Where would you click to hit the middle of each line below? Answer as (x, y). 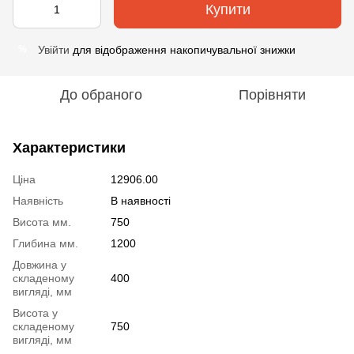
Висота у (35, 313)
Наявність (38, 200)
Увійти (54, 49)
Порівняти (272, 94)
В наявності (141, 200)
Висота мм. (42, 222)
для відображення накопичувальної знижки (183, 49)
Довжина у (40, 264)
